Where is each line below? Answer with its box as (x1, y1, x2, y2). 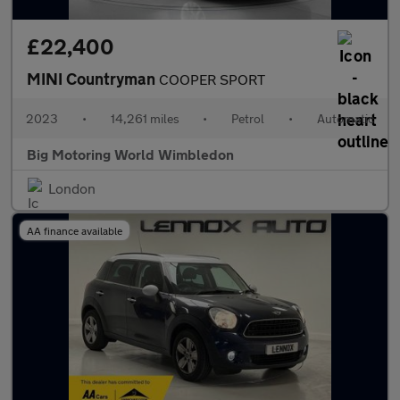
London (48, 179, 96, 196)
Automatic (316, 111, 374, 126)
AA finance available (27, 224, 122, 237)
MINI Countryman (27, 69, 159, 88)
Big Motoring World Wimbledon (27, 146, 234, 162)
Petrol (231, 111, 265, 126)
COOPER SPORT (159, 71, 265, 87)
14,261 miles (110, 111, 179, 126)
